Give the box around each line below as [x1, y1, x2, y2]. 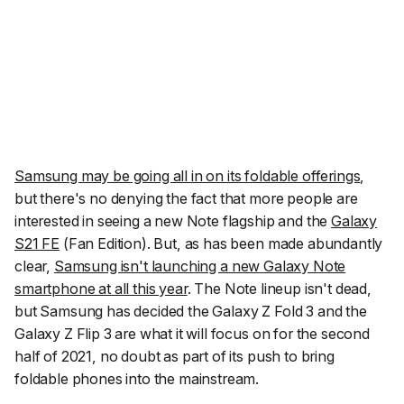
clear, [14, 257, 54, 276]
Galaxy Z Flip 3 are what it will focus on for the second [14, 325, 370, 344]
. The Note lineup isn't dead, [187, 280, 372, 298]
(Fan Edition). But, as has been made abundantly [60, 234, 383, 253]
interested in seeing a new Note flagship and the [14, 212, 332, 231]
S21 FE [14, 234, 60, 253]
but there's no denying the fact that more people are [14, 189, 358, 208]
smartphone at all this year [14, 280, 188, 298]
